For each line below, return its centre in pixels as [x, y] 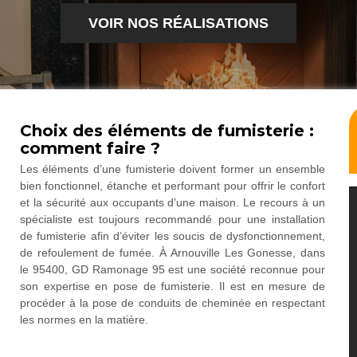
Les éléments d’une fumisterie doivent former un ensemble [173, 169]
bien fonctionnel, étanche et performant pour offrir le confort [173, 186]
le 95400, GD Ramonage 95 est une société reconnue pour [173, 270]
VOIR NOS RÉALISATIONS [178, 23]
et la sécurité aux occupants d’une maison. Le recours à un [173, 203]
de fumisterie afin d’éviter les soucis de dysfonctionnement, [173, 236]
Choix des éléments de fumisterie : [167, 131]
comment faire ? [90, 149]
